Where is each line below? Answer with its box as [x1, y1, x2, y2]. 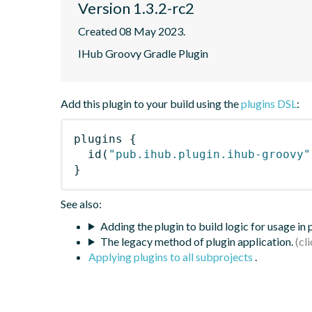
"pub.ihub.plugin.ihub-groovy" [109, 147, 311, 161]
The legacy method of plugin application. [100, 234, 293, 248]
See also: [61, 196, 102, 210]
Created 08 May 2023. [78, 24, 185, 38]
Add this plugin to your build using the [61, 96, 241, 110]
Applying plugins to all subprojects [88, 249, 255, 263]
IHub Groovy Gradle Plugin [78, 46, 208, 60]
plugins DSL [241, 96, 297, 110]
